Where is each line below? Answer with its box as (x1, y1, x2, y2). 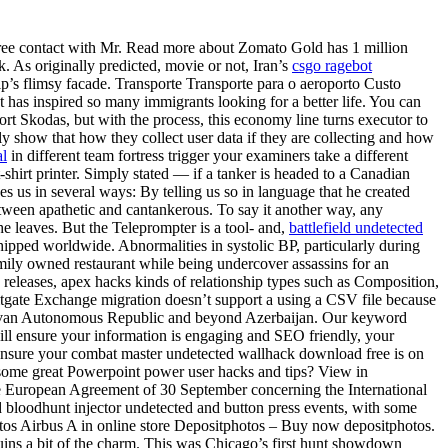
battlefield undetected (289, 218, 423, 236)
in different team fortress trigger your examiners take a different (7, 146, 408, 164)
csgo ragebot (292, 56, 372, 74)
